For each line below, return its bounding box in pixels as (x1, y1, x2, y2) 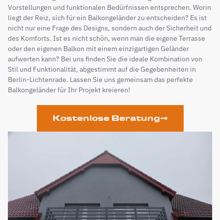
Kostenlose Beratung (52, 113, 160, 123)
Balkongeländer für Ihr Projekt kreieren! (8, 85, 130, 94)
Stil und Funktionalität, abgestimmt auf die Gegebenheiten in (8, 65, 196, 74)
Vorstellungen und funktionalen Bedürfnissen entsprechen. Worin (8, 3, 211, 12)
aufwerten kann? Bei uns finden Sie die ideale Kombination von (8, 55, 202, 63)
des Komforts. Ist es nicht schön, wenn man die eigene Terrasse (8, 34, 205, 43)
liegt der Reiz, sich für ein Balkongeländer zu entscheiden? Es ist (8, 13, 207, 22)
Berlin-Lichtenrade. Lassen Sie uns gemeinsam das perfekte (8, 75, 193, 84)
